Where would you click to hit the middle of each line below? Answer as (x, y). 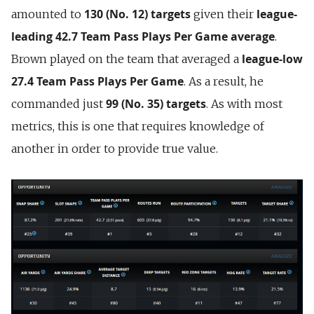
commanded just (59, 103)
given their (224, 14)
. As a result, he (224, 81)
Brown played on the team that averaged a (125, 59)
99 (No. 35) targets (156, 103)
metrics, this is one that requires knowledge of (138, 126)
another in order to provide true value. (115, 148)
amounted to (48, 14)
